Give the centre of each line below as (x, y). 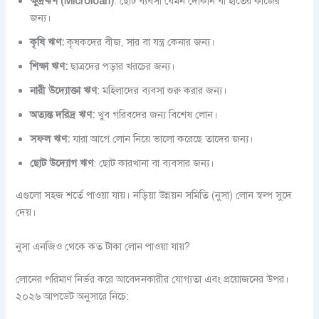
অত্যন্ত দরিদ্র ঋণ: (63, 114)
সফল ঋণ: (50, 138)
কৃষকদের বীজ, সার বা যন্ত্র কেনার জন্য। (141, 42)
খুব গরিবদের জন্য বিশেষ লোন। (157, 114)
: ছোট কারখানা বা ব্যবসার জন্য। (154, 163)
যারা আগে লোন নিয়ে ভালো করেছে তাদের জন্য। (162, 138)
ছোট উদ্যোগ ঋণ (62, 163)
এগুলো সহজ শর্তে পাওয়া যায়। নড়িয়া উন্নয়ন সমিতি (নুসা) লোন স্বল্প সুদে (154, 195)
